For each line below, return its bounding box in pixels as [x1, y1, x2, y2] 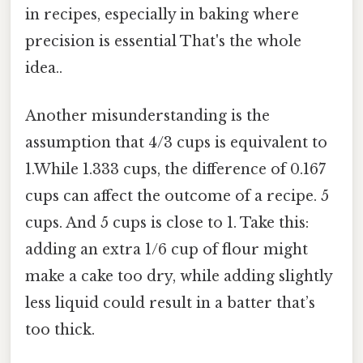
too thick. [25, 321, 95, 340]
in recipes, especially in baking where [25, 5, 299, 23]
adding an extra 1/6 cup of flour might [25, 241, 308, 259]
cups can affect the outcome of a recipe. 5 [25, 187, 329, 206]
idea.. [25, 58, 62, 77]
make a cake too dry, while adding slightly [25, 267, 332, 286]
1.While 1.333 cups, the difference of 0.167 [25, 160, 326, 179]
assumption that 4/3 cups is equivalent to [25, 134, 327, 152]
